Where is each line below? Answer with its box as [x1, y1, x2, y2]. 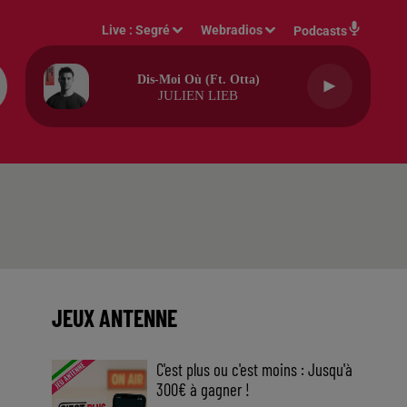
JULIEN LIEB [158, 88, 238, 103]
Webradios [201, 23, 263, 37]
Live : [102, 23, 136, 37]
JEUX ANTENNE [51, 303, 177, 332]
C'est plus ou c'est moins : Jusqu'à [156, 359, 353, 380]
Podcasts [293, 24, 347, 38]
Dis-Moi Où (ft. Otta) [136, 73, 260, 86]
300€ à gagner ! [156, 379, 251, 400]
